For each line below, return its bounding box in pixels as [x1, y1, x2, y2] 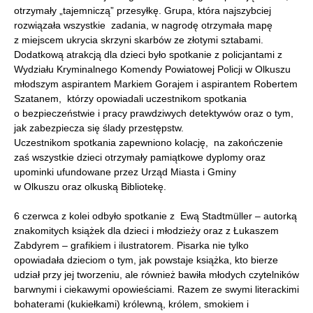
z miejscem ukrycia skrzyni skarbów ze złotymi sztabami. [14, 34, 263, 45]
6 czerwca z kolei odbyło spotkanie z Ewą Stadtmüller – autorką [14, 210, 297, 221]
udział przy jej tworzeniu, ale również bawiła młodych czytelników [14, 269, 299, 280]
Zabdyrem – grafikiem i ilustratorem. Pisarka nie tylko [14, 240, 249, 251]
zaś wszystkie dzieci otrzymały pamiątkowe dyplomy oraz [14, 152, 265, 163]
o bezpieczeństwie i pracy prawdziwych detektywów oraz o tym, [14, 108, 293, 119]
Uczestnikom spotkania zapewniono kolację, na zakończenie [14, 137, 283, 148]
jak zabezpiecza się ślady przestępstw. [14, 122, 184, 133]
